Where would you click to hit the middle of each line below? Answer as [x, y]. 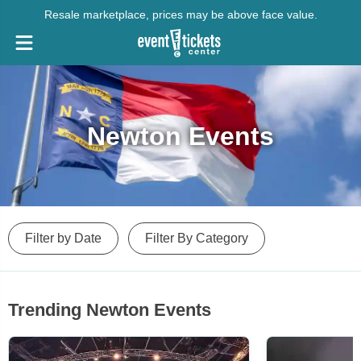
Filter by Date [63, 238]
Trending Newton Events [110, 310]
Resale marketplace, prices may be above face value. [180, 15]
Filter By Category [197, 238]
